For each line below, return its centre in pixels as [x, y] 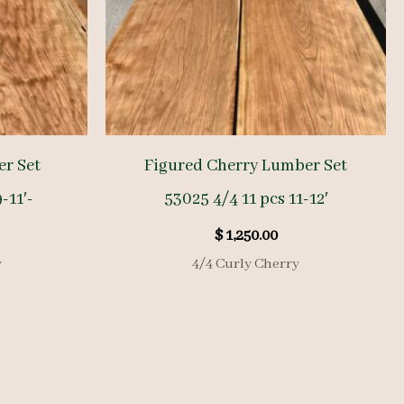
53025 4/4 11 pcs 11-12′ [246, 199]
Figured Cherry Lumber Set [246, 165]
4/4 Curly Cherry [246, 264]
